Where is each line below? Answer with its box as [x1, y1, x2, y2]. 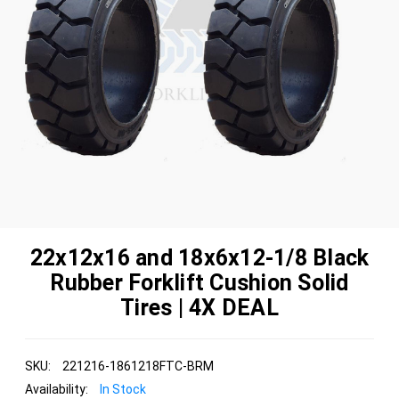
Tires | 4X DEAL [120, 294, 279, 321]
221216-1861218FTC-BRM [62, 358, 214, 373]
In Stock [100, 381, 146, 396]
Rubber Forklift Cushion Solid [50, 269, 349, 296]
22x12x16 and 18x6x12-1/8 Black [29, 244, 370, 271]
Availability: [25, 381, 88, 396]
